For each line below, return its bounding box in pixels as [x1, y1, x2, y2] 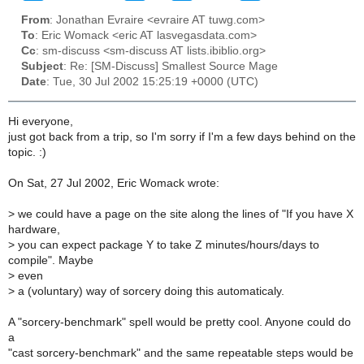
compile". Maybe [8, 253, 93, 266]
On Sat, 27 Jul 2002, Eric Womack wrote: [8, 176, 219, 189]
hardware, [8, 223, 60, 236]
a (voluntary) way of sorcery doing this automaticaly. [15, 284, 284, 297]
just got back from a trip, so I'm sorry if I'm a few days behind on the [8, 130, 356, 143]
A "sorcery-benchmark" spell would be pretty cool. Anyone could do [8, 315, 351, 328]
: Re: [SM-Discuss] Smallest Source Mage [63, 60, 278, 73]
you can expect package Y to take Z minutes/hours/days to [15, 238, 319, 251]
